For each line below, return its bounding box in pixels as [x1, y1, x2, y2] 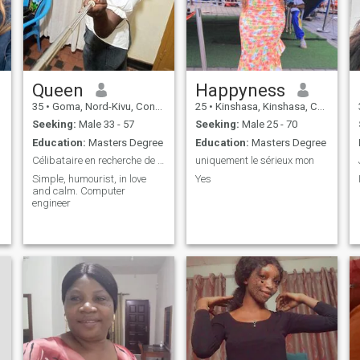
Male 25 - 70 [239, 118, 297, 131]
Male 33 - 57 [76, 118, 134, 131]
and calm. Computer [31, 184, 125, 197]
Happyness [194, 79, 285, 100]
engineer [31, 196, 71, 209]
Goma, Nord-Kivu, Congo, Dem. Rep [49, 100, 155, 112]
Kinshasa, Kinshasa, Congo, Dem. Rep [212, 100, 317, 112]
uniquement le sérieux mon [194, 154, 314, 167]
